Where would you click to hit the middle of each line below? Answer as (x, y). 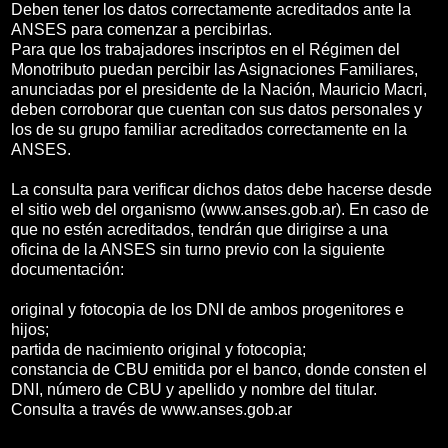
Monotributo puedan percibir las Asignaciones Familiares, (214, 69)
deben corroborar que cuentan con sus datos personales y (216, 109)
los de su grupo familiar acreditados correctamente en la (209, 129)
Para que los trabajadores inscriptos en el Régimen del (205, 49)
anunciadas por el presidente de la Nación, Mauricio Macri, (219, 89)
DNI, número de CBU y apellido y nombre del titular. (194, 389)
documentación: (67, 269)
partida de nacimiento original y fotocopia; (158, 349)
